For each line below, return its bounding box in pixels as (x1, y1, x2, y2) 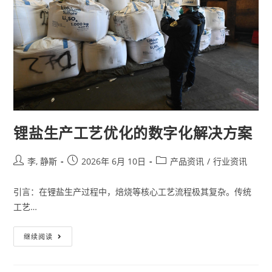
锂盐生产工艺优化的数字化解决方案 (13, 123, 253, 143)
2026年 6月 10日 (81, 155, 146, 168)
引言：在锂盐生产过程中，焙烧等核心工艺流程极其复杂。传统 (13, 186, 252, 198)
